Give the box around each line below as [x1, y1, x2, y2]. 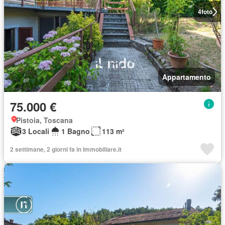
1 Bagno [61, 126, 90, 136]
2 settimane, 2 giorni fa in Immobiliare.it [10, 145, 122, 154]
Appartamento [162, 72, 211, 82]
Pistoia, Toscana [16, 115, 73, 125]
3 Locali [22, 126, 49, 136]
